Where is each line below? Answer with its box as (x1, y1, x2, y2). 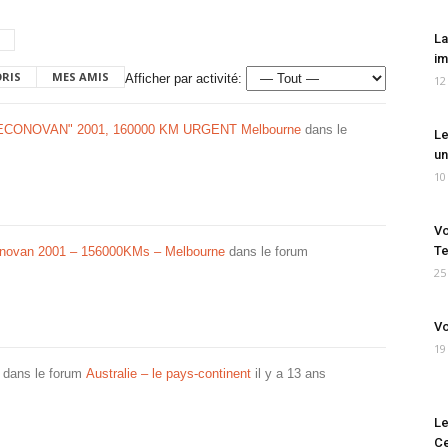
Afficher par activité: (125, 71, 242, 86)
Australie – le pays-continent (86, 366, 251, 381)
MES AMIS (52, 69, 109, 84)
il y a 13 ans (255, 366, 326, 381)
